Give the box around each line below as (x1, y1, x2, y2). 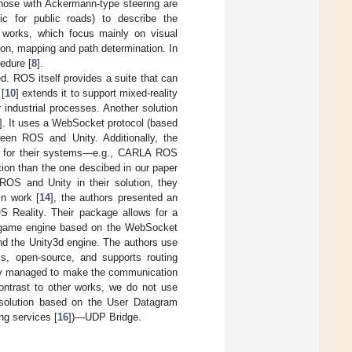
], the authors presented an (50, 191, 178, 203)
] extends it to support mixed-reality (15, 86, 178, 99)
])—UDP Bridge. (68, 310, 141, 323)
